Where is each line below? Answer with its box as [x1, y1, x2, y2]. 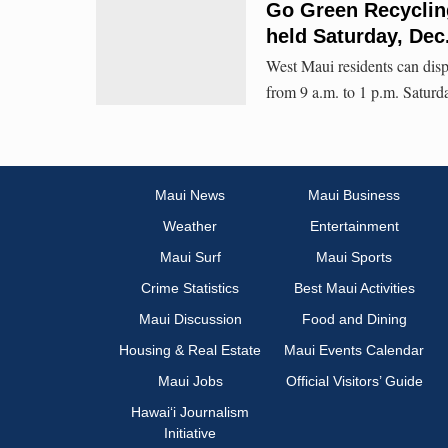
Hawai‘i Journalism [131, 404, 249, 421]
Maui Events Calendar [284, 342, 424, 359]
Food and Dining [301, 311, 407, 328]
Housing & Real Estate [119, 342, 261, 359]
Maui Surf [159, 249, 221, 266]
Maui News [155, 187, 225, 204]
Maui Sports [316, 249, 392, 266]
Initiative [164, 425, 216, 442]
